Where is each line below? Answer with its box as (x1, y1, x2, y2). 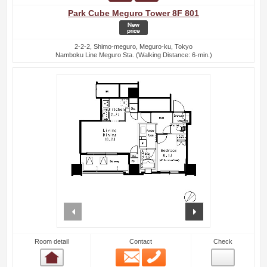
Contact (129, 238, 152, 246)
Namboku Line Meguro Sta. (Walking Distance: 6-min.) (55, 51, 212, 59)
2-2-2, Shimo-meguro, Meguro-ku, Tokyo (74, 43, 193, 51)
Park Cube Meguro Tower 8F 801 (68, 9, 199, 18)
